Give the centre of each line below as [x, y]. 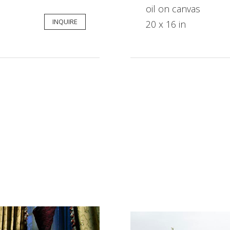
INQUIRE [65, 22]
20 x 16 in [166, 24]
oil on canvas [173, 9]
